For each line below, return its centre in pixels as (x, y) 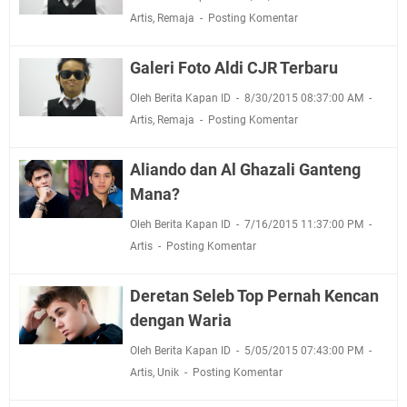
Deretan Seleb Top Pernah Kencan (254, 295)
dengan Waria (180, 320)
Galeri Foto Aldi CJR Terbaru (233, 67)
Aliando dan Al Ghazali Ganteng (245, 169)
